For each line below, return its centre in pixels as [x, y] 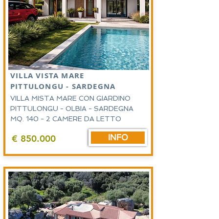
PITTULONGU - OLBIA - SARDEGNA [72, 109]
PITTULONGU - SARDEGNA [63, 86]
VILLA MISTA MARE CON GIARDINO [70, 98]
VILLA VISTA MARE [49, 76]
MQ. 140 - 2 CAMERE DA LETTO [67, 119]
